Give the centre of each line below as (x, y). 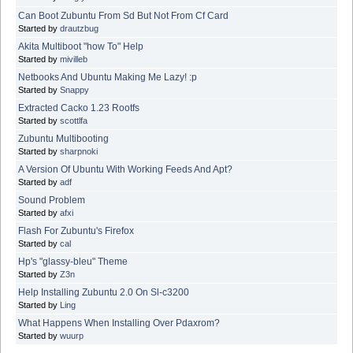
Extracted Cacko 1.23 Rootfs (79, 108)
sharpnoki (79, 152)
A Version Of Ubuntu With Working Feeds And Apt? (125, 170)
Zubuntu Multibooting (63, 139)
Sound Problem (52, 201)
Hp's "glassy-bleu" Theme (73, 262)
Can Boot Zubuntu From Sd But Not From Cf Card (123, 16)
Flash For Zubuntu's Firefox (76, 231)
